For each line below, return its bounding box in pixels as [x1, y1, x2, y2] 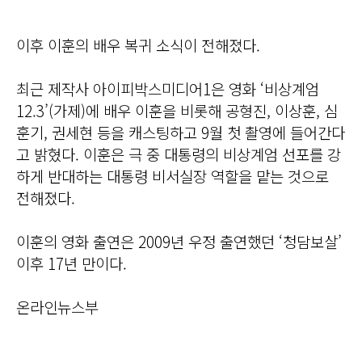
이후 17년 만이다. [16, 252, 127, 275]
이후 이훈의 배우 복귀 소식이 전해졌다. [16, 34, 260, 57]
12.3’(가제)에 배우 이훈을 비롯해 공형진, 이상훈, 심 [16, 99, 338, 122]
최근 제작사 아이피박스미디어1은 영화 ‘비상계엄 [16, 78, 319, 100]
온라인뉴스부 [16, 296, 99, 318]
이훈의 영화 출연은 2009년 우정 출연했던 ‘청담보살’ [16, 230, 342, 253]
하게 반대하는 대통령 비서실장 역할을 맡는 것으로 [16, 165, 329, 187]
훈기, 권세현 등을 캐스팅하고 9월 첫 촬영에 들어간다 [16, 121, 345, 144]
